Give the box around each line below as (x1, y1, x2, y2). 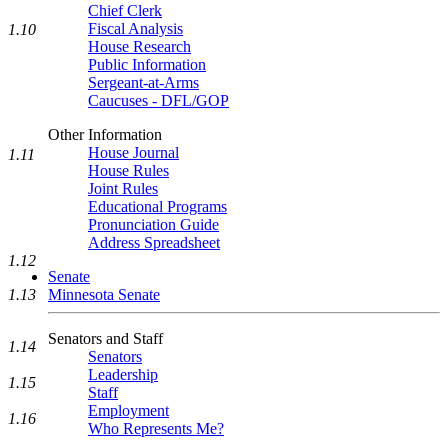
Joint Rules (88, 180, 158, 197)
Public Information (88, 56, 206, 73)
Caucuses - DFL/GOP (88, 92, 229, 109)
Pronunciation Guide (88, 216, 219, 233)
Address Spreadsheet (88, 234, 220, 251)
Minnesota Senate (48, 286, 160, 303)
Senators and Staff (48, 330, 163, 347)
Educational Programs (88, 198, 227, 215)
